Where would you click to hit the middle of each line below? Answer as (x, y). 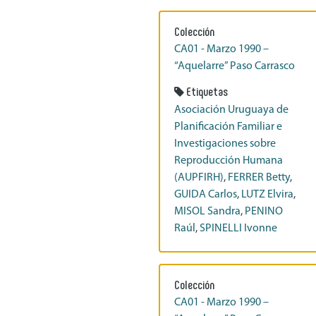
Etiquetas (207, 91)
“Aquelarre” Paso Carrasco (235, 66)
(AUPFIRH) (199, 178)
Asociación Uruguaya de (232, 110)
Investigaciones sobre (225, 144)
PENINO (264, 212)
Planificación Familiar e (229, 127)
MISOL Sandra (208, 212)
